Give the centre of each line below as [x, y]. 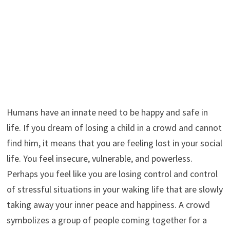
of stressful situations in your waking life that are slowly [114, 189]
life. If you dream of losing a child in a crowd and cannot [114, 127]
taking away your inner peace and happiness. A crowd [108, 204]
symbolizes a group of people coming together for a [107, 220]
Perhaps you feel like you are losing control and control [112, 174]
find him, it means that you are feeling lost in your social [114, 143]
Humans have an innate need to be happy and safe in [107, 112]
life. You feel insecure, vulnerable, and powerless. [99, 158]
